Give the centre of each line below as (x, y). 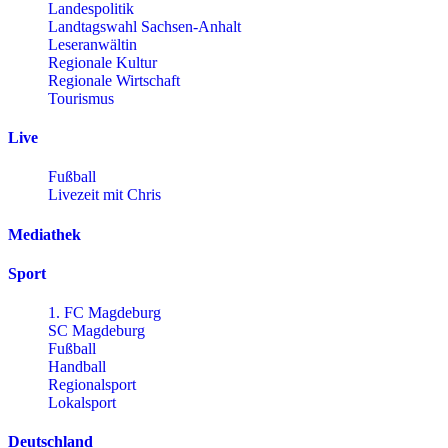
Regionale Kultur (102, 62)
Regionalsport (92, 385)
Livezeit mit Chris (104, 195)
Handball (77, 367)
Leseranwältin (92, 44)
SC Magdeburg (96, 331)
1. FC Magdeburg (104, 313)
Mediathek (44, 234)
